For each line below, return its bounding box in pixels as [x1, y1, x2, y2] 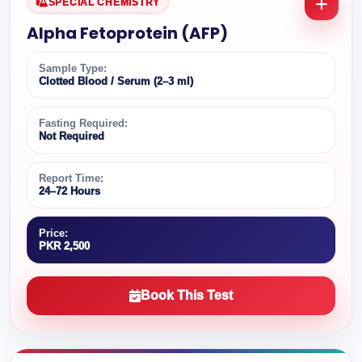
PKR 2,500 [39, 240, 90, 252]
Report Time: [39, 172, 103, 184]
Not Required [39, 130, 104, 142]
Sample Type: [39, 62, 107, 74]
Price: [39, 227, 68, 239]
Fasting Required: [39, 117, 128, 129]
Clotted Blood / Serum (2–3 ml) [39, 75, 193, 87]
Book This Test [141, 288, 233, 302]
